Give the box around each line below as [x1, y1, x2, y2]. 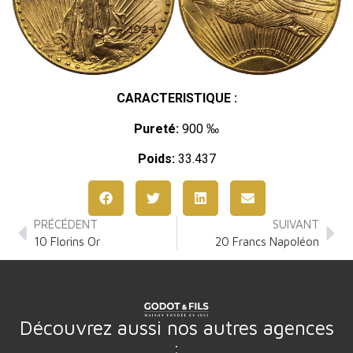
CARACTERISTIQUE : [116, 91, 237, 106]
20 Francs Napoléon [214, 234, 319, 248]
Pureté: [134, 121, 179, 136]
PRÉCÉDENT [34, 217, 98, 231]
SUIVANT [272, 217, 319, 231]
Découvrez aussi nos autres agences [19, 316, 334, 340]
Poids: [137, 151, 175, 167]
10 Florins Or [34, 234, 101, 248]
